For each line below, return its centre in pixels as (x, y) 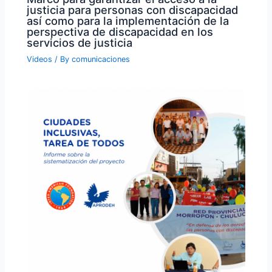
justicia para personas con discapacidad (133, 9)
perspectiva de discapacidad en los (120, 31)
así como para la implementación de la (128, 20)
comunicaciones (101, 59)
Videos (40, 59)
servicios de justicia (80, 42)
